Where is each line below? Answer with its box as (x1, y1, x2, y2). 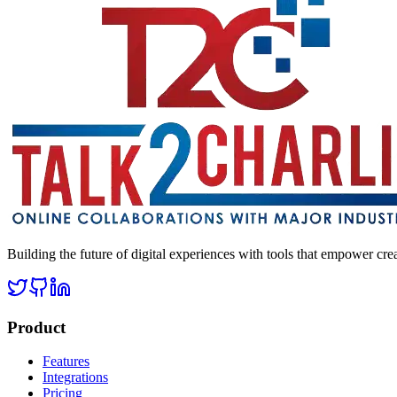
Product (7, 317, 66, 337)
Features (43, 354, 90, 370)
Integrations (43, 370, 108, 385)
